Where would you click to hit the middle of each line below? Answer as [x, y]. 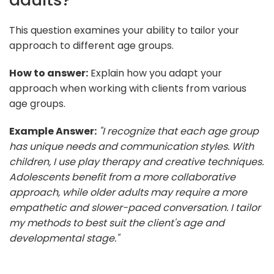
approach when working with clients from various [128, 88]
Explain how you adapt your [155, 73]
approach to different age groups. [91, 45]
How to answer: [49, 73]
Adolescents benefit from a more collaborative [122, 177]
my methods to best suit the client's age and [117, 223]
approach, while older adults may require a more [128, 192]
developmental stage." [64, 238]
